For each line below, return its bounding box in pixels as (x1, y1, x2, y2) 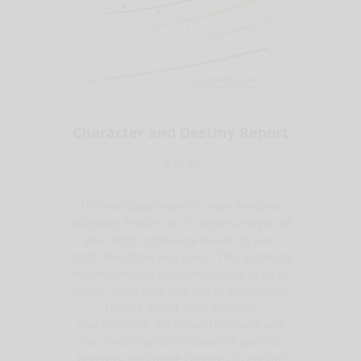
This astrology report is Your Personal (79, 197, 282, 214)
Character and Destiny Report (73, 122, 288, 142)
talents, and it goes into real (105, 299, 256, 315)
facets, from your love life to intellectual (73, 282, 288, 298)
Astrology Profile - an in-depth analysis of (69, 214, 292, 230)
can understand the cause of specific (81, 333, 280, 349)
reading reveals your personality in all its (70, 265, 291, 281)
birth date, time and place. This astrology (69, 248, 292, 264)
